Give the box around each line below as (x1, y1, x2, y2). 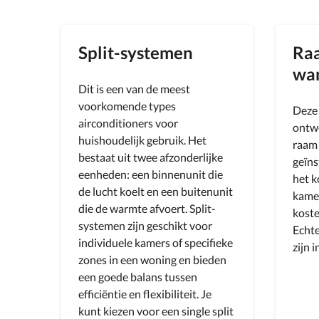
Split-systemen (78, 42, 193, 63)
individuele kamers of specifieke (78, 236, 233, 249)
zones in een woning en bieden (78, 253, 226, 266)
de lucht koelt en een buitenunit (78, 184, 233, 198)
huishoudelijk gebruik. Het (78, 133, 206, 147)
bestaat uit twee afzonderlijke (78, 150, 223, 164)
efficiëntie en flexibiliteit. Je (78, 287, 211, 300)
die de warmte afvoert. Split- (78, 202, 216, 215)
